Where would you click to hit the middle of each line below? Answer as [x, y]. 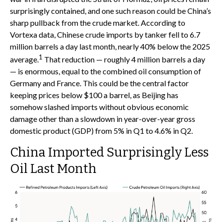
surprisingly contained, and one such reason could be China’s [111, 10]
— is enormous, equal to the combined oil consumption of [106, 71]
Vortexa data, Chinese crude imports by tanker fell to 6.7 [105, 34]
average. [24, 59]
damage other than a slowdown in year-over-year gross [103, 118]
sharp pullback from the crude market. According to [98, 22]
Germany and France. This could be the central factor [99, 83]
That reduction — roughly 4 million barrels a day [124, 59]
